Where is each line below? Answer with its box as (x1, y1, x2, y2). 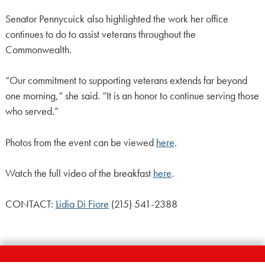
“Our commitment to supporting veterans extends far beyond (5, 74, 247, 88)
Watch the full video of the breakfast (5, 166, 153, 180)
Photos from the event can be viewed (5, 135, 156, 149)
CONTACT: (5, 198, 56, 211)
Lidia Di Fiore (55, 198, 109, 211)
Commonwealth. (5, 43, 72, 56)
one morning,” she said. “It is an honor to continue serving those (5, 89, 259, 103)
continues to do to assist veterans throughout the (5, 27, 196, 41)
